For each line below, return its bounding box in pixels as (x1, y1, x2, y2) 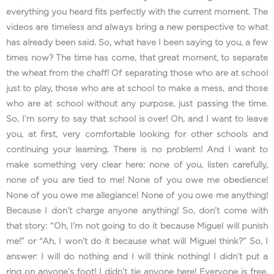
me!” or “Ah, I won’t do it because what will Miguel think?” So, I (6, 237, 268, 246)
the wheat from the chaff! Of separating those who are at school (6, 68, 268, 78)
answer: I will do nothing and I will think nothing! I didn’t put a (6, 252, 268, 261)
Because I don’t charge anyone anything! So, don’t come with (6, 206, 268, 215)
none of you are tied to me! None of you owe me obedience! (6, 176, 268, 185)
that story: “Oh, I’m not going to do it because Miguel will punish (6, 221, 268, 231)
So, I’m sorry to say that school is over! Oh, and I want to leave (6, 114, 268, 124)
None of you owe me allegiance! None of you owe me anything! (6, 191, 268, 200)
